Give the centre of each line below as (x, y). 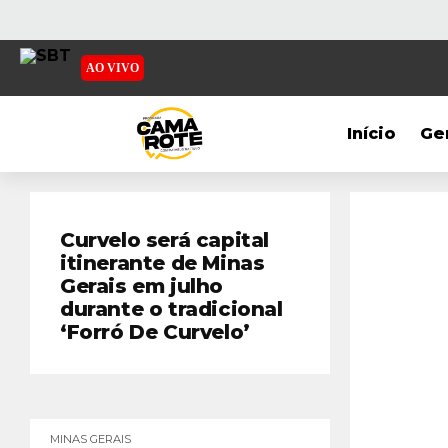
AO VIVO (112, 68)
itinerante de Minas (162, 263)
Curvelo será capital (165, 240)
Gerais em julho (142, 286)
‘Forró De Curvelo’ (155, 332)
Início (372, 133)
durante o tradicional (171, 309)
